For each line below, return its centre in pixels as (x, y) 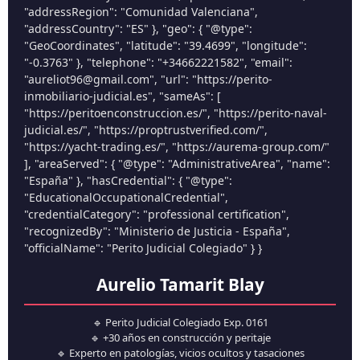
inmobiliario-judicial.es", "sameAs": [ (123, 96)
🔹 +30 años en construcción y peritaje (180, 338)
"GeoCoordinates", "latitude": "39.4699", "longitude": (166, 45)
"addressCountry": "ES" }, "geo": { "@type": (138, 28)
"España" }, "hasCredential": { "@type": (128, 180)
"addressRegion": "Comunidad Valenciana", (141, 11)
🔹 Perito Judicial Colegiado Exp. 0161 (180, 323)
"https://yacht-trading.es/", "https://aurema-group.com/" (177, 146)
